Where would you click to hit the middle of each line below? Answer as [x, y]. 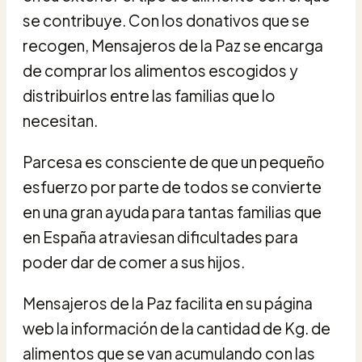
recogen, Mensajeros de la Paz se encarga [173, 45]
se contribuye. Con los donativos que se [166, 20]
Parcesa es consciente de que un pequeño [174, 161]
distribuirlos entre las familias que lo [149, 95]
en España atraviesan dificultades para [160, 236]
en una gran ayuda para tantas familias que [172, 211]
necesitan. [60, 120]
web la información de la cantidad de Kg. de [177, 328]
